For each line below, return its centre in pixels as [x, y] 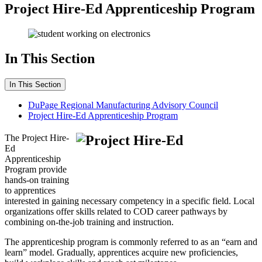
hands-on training [37, 180]
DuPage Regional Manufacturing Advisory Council [123, 105]
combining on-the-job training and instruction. [89, 222]
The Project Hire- [37, 137]
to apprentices [30, 190]
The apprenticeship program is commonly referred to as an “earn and [131, 242]
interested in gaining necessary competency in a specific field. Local [130, 201]
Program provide [36, 169]
